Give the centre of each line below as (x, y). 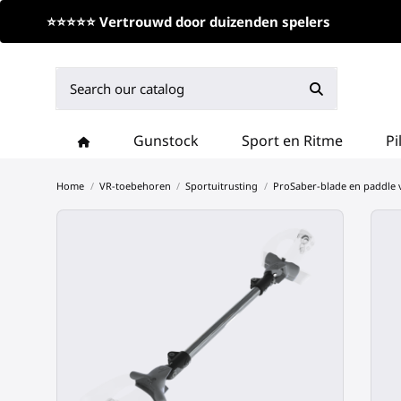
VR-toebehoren (135, 186)
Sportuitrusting (222, 186)
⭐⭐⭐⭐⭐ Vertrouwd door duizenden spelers (188, 21)
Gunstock (166, 141)
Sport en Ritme (293, 141)
